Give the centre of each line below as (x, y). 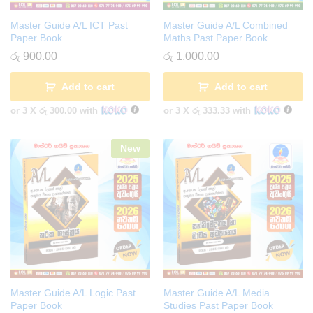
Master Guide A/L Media (217, 293)
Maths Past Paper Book (216, 38)
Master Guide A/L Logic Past (73, 293)
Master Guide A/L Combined (226, 26)
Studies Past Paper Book (218, 306)
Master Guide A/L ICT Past (69, 26)
